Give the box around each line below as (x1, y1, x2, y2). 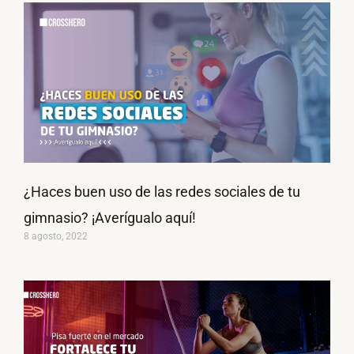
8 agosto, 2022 (24, 231, 88, 243)
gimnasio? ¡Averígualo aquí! (24, 209, 196, 227)
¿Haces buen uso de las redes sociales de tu (24, 183, 300, 201)
